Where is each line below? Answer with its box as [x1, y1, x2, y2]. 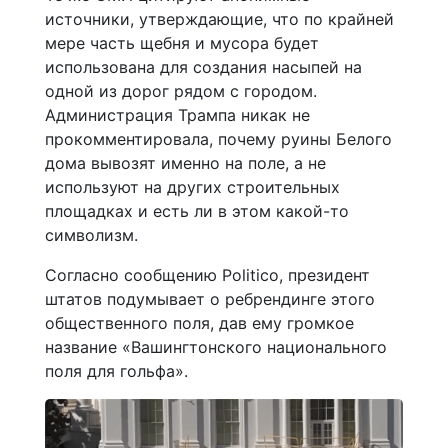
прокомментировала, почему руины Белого [45, 128, 392, 149]
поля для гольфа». [45, 360, 188, 381]
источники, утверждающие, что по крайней [45, 8, 394, 29]
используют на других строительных [45, 176, 340, 197]
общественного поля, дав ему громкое [45, 312, 354, 333]
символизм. [45, 224, 138, 245]
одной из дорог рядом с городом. [45, 80, 317, 101]
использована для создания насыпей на [45, 56, 362, 77]
